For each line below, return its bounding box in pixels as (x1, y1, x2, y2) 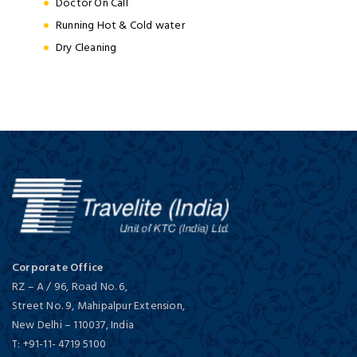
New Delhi (12, 315, 65, 334)
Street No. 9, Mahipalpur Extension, (12, 296, 185, 315)
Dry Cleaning (56, 37, 117, 57)
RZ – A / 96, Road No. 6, (12, 277, 127, 296)
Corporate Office (12, 257, 104, 277)
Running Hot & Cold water (56, 15, 185, 34)
